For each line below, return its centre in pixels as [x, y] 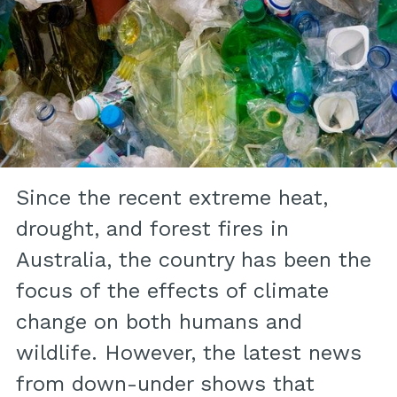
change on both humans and [159, 322]
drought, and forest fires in [152, 229]
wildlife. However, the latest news [188, 353]
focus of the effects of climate [172, 291]
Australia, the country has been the [193, 260]
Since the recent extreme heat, [171, 198]
